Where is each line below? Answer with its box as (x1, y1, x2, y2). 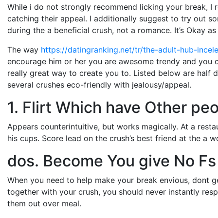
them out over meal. (7, 198, 81, 208)
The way (7, 44, 41, 54)
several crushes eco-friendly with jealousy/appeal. (7, 79, 191, 90)
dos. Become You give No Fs (7, 151, 216, 170)
